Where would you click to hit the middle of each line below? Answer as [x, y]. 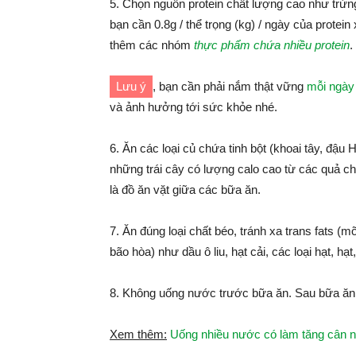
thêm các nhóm [152, 45]
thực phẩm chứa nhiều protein [272, 45]
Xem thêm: [138, 334]
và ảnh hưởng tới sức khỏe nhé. [193, 107]
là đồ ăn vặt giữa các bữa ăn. [185, 190]
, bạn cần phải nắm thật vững [230, 86]
